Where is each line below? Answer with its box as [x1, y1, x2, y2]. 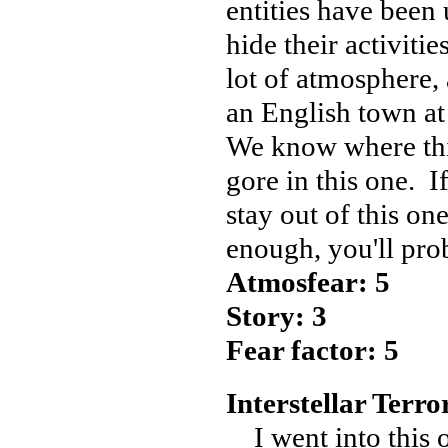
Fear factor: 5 [226, 334, 399, 366]
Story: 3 [226, 300, 327, 332]
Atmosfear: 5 [226, 266, 390, 298]
